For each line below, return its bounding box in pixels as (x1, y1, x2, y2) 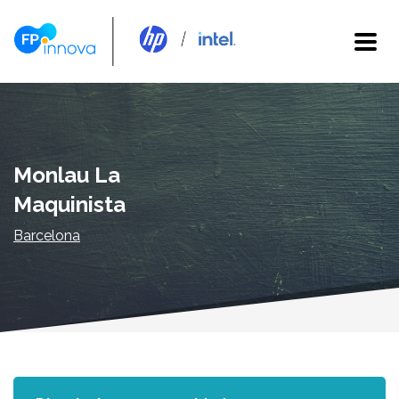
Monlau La (13, 162, 120, 188)
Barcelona (13, 227, 80, 244)
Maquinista (13, 191, 126, 217)
